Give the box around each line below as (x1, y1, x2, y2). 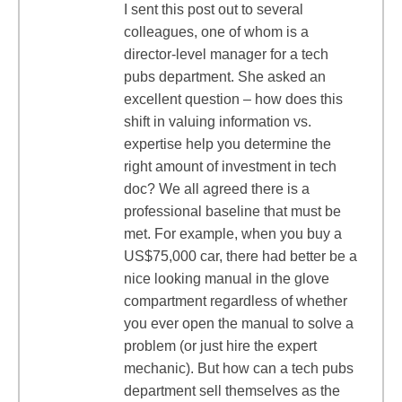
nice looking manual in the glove (124, 271, 329, 286)
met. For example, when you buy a (124, 226, 342, 241)
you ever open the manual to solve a (124, 316, 354, 331)
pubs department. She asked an (124, 69, 326, 84)
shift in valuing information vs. (124, 114, 311, 129)
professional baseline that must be (124, 204, 341, 219)
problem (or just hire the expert (124, 338, 317, 354)
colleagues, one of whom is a (124, 24, 309, 39)
